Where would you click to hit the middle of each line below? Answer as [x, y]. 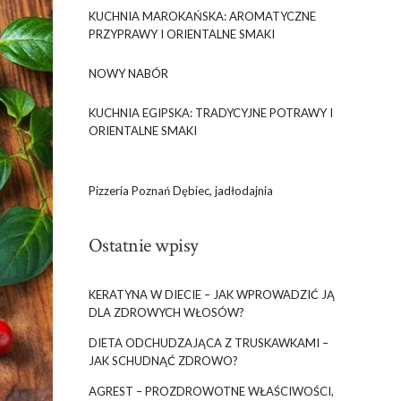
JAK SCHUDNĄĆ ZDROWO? [163, 361]
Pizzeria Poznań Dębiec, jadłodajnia [180, 191]
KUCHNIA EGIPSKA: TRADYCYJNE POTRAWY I [210, 113]
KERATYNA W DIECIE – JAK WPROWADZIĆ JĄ [211, 294]
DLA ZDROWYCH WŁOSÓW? [166, 312]
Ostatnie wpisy [143, 246]
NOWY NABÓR [128, 73]
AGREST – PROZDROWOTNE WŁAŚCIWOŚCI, [211, 391]
